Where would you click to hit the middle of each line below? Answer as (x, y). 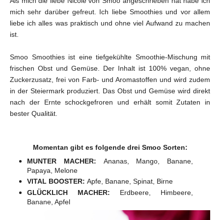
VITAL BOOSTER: (57, 181)
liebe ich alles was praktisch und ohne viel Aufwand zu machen (110, 23)
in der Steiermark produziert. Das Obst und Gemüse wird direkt (110, 91)
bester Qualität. (34, 113)
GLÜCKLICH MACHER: (73, 192)
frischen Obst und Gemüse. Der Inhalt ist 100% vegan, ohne (110, 68)
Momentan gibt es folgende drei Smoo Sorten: (110, 147)
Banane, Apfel (49, 202)
